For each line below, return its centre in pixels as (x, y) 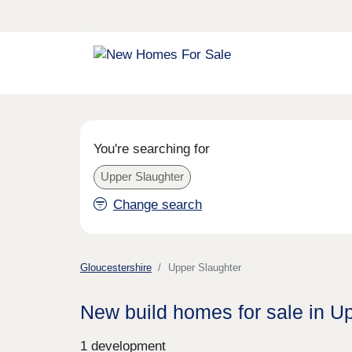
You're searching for (151, 148)
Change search (157, 204)
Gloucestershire (116, 268)
